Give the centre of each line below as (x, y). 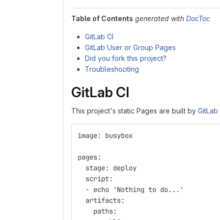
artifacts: (101, 200)
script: (95, 179)
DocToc (198, 18)
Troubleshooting (112, 69)
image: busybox (105, 136)
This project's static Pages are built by (135, 111)
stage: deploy (107, 168)
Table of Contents (102, 18)
